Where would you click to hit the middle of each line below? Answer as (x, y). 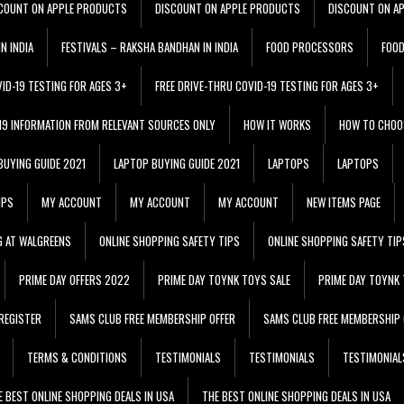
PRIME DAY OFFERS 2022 (74, 279)
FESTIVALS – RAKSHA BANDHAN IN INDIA (150, 46)
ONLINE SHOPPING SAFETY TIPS (170, 240)
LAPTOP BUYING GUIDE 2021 (177, 163)
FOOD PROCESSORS (310, 46)
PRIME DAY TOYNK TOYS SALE (224, 279)
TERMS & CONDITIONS (77, 357)
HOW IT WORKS (277, 124)
